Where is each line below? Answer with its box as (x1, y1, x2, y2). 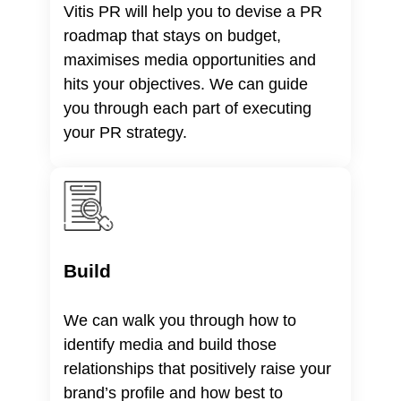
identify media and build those (64, 336, 277, 354)
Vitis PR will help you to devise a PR (64, 3, 322, 21)
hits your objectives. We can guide (64, 75, 308, 94)
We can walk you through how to (64, 311, 296, 330)
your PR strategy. (64, 124, 187, 142)
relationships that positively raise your (64, 360, 331, 379)
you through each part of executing (64, 99, 311, 118)
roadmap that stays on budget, (64, 27, 281, 46)
